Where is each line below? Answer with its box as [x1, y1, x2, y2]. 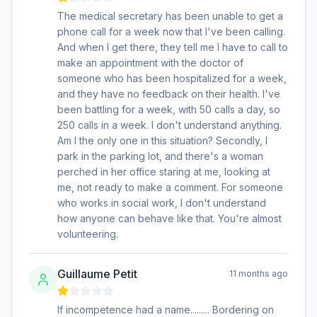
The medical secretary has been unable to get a [57, 10, 283, 22]
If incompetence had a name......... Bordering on [57, 304, 274, 316]
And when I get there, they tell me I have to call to [57, 41, 288, 53]
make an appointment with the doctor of [57, 57, 243, 69]
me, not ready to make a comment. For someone [57, 181, 283, 193]
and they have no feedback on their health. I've [57, 88, 280, 100]
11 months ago [229, 268, 288, 279]
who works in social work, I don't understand [57, 197, 266, 209]
